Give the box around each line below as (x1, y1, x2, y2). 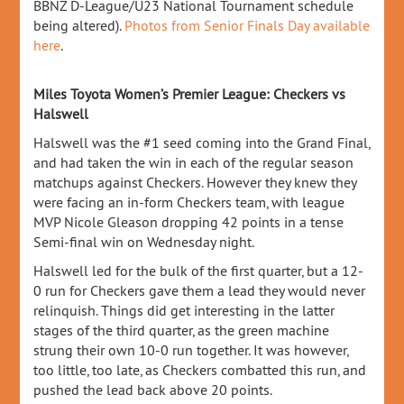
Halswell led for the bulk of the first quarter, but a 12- (33, 262, 364, 280)
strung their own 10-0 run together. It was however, (33, 341, 349, 359)
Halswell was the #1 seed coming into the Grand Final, (33, 133, 371, 151)
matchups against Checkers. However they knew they (33, 173, 357, 191)
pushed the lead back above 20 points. (33, 381, 273, 399)
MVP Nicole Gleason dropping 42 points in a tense (33, 213, 344, 231)
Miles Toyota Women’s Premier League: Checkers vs (33, 85, 346, 103)
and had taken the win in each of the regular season (33, 153, 354, 171)
